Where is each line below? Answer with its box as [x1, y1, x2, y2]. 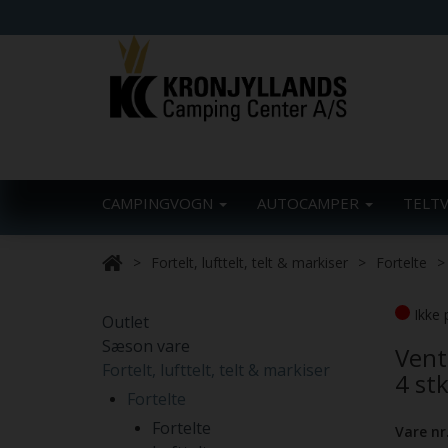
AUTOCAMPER [257, 193, 363, 213]
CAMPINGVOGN [102, 193, 217, 213]
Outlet [102, 311, 149, 333]
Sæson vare [102, 335, 190, 357]
